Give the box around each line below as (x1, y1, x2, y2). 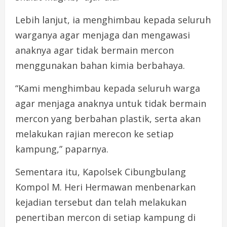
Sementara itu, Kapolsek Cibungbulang (15, 165, 186, 178)
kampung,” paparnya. (15, 142, 108, 155)
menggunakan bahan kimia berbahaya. (15, 59, 185, 71)
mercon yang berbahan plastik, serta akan (15, 112, 201, 125)
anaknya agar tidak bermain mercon (15, 44, 174, 56)
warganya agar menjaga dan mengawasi (15, 28, 190, 41)
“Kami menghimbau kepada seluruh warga (15, 82, 200, 94)
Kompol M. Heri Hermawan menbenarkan (15, 180, 196, 193)
